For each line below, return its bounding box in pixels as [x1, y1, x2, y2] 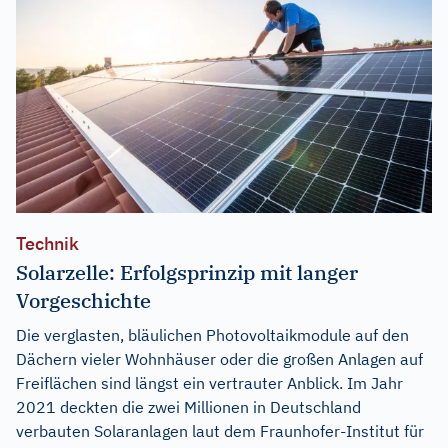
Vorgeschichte [16, 286, 151, 314]
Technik [16, 231, 79, 255]
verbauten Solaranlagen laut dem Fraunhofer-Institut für [16, 420, 424, 441]
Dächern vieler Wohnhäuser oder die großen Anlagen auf [16, 348, 423, 369]
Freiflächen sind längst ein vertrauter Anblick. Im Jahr [16, 372, 403, 393]
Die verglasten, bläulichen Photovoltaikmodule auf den [16, 324, 409, 345]
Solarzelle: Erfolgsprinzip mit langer [16, 258, 358, 286]
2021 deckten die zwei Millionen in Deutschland [16, 396, 361, 417]
